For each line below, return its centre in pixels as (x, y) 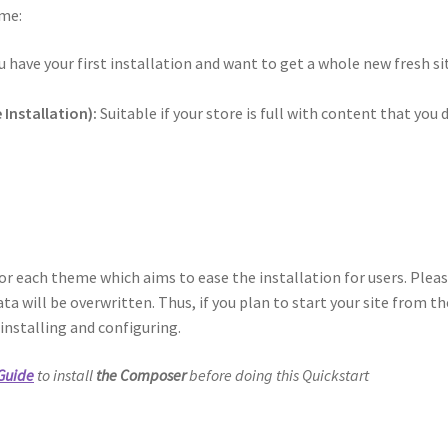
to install (65, 374)
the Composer (141, 374)
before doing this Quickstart (278, 374)
